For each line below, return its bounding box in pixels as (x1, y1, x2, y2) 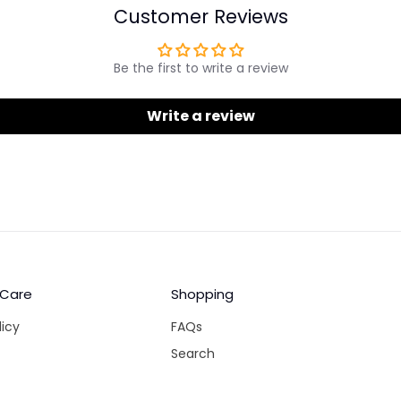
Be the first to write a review (113, 59, 288, 78)
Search (170, 345, 215, 363)
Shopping (170, 285, 234, 304)
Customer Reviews (113, 4, 288, 30)
